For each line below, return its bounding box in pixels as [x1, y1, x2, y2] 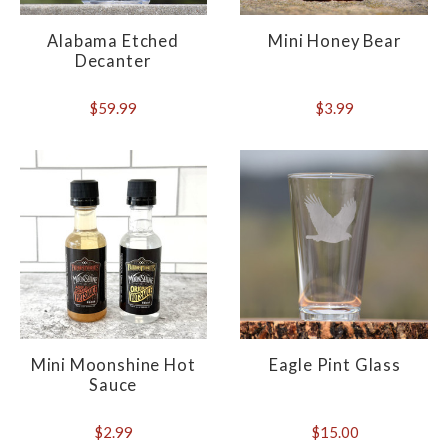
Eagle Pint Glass [268, 355, 401, 376]
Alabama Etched [47, 31, 179, 52]
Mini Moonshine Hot [30, 355, 196, 376]
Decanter [74, 51, 152, 72]
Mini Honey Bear [268, 31, 402, 52]
